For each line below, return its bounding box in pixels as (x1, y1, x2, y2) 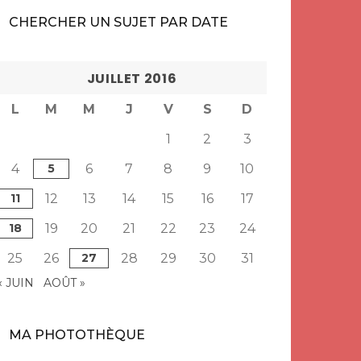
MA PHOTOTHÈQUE (9, 327, 145, 342)
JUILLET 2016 (86, 69, 177, 88)
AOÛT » (44, 276, 85, 290)
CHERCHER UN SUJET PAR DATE (9, 15, 228, 30)
